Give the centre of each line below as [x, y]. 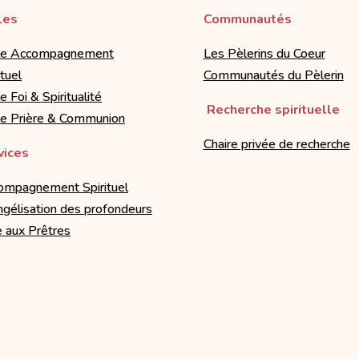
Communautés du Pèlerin [273, 75]
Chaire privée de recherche [276, 144]
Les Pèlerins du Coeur [264, 53]
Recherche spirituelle [273, 109]
